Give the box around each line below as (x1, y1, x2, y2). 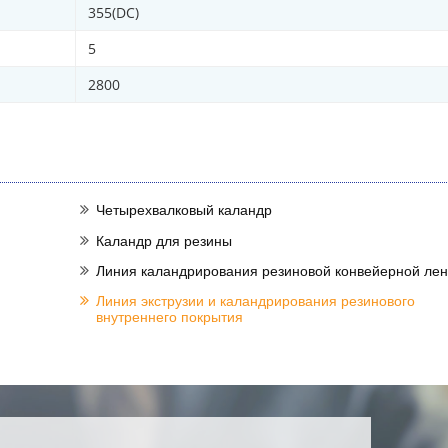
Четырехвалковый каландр (96, 200, 273, 220)
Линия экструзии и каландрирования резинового (96, 291, 416, 311)
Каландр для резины (96, 230, 233, 250)
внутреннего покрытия (96, 307, 244, 327)
